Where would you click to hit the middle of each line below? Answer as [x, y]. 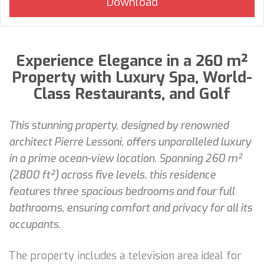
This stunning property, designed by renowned [119, 125]
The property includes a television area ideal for [125, 255]
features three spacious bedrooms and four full [122, 191]
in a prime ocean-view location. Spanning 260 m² [126, 158]
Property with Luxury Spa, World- [132, 77]
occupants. [35, 224]
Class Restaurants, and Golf [132, 94]
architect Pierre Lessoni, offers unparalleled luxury [130, 142]
